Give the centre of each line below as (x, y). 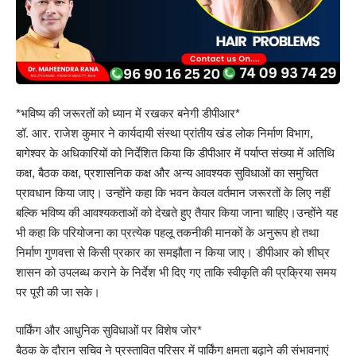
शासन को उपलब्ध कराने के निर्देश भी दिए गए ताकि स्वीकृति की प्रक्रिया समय (176, 273)
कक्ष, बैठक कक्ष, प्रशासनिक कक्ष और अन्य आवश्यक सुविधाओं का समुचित (167, 173)
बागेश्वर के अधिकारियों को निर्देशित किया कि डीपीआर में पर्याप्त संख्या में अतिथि (175, 153)
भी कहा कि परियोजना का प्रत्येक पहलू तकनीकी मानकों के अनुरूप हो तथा (167, 233)
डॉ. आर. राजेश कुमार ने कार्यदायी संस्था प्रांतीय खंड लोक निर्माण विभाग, (164, 133)
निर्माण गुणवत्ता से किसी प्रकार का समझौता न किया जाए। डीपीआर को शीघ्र (173, 253)
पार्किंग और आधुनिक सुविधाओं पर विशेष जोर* (109, 330)
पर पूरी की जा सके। (58, 292)
